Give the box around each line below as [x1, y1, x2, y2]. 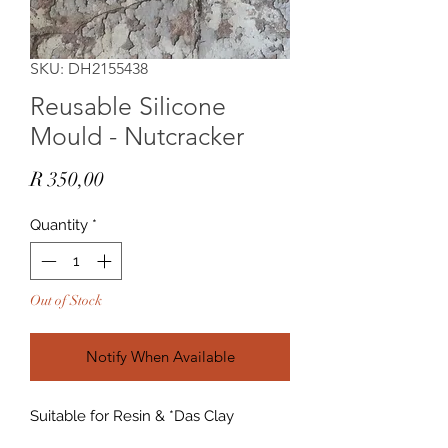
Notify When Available [85, 347, 235, 366]
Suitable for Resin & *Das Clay [30, 407, 234, 425]
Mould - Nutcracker [30, 120, 244, 151]
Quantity [30, 215, 88, 234]
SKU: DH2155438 [30, 58, 148, 78]
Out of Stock [30, 292, 102, 309]
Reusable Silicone [30, 90, 226, 121]
